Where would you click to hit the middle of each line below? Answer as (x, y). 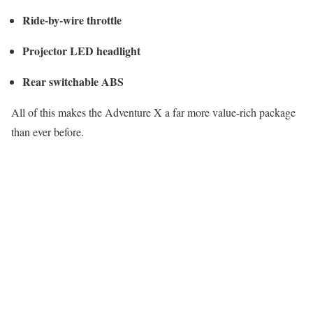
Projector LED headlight (81, 50)
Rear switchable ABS (73, 81)
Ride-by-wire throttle (72, 20)
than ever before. (48, 131)
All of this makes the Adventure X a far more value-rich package (153, 112)
